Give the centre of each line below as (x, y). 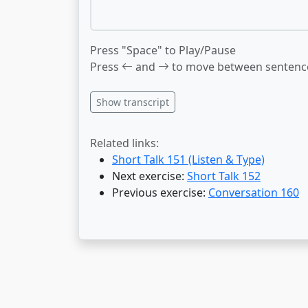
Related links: (124, 143)
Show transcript (133, 102)
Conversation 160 (254, 192)
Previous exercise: (160, 192)
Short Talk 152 (224, 176)
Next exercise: (150, 176)
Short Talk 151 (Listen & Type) (188, 159)
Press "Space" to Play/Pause (163, 50)
